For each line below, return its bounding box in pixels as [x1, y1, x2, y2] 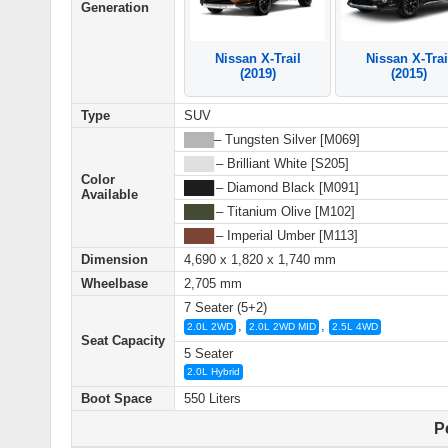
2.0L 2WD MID [249, 320, 316, 332]
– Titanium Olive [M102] [212, 204, 355, 220]
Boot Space [81, 391, 152, 407]
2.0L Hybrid [187, 366, 240, 378]
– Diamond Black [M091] [212, 180, 359, 196]
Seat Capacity [81, 333, 165, 349]
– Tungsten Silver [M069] [214, 132, 360, 148]
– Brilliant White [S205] [212, 156, 349, 172]
